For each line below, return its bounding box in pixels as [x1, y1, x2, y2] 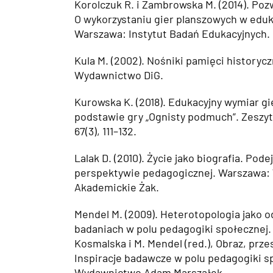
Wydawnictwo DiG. [74, 68, 163, 82]
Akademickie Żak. [74, 180, 159, 194]
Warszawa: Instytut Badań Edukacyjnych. [74, 27, 270, 41]
